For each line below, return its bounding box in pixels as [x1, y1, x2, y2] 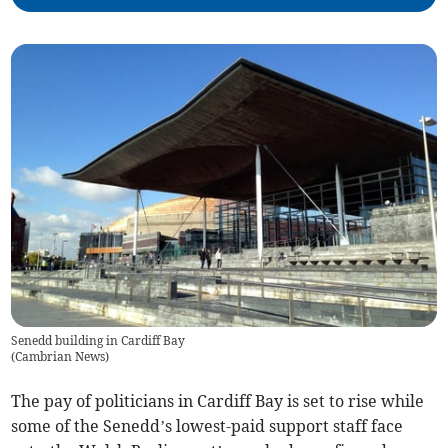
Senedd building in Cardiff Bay [11, 333, 186, 349]
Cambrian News [15, 349, 106, 365]
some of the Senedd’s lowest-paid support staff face [11, 416, 404, 437]
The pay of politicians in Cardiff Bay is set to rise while [11, 391, 425, 412]
